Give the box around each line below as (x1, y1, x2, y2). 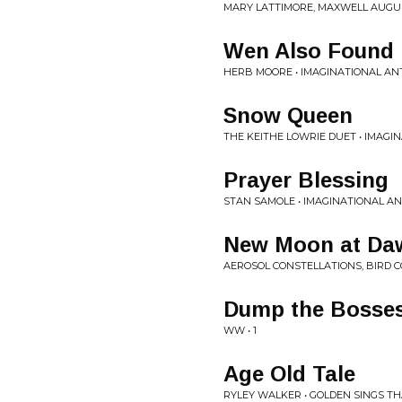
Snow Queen (223, 103, 353, 127)
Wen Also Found (223, 39, 394, 63)
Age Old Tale (223, 362, 355, 386)
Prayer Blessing (223, 168, 389, 192)
